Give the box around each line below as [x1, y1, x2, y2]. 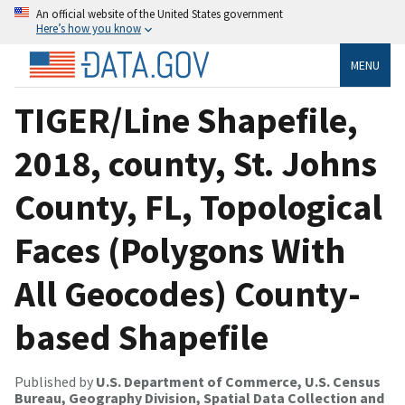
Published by [14, 372, 96, 391]
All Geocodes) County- [14, 270, 361, 316]
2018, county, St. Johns [14, 140, 377, 186]
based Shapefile [14, 314, 268, 360]
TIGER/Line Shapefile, [14, 97, 358, 143]
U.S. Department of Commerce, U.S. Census [96, 372, 381, 391]
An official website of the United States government [36, 6, 283, 21]
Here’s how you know [36, 21, 141, 35]
